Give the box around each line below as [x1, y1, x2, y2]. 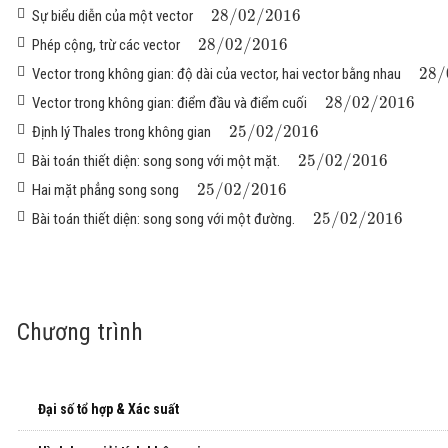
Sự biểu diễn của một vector [32, 7, 193, 26]
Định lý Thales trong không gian [32, 123, 211, 142]
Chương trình [17, 318, 143, 347]
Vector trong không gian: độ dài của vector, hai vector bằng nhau [32, 65, 401, 84]
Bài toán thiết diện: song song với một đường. [32, 210, 295, 229]
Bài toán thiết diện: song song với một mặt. [32, 152, 280, 171]
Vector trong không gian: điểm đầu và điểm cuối [32, 94, 307, 113]
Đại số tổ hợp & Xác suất [38, 401, 179, 418]
